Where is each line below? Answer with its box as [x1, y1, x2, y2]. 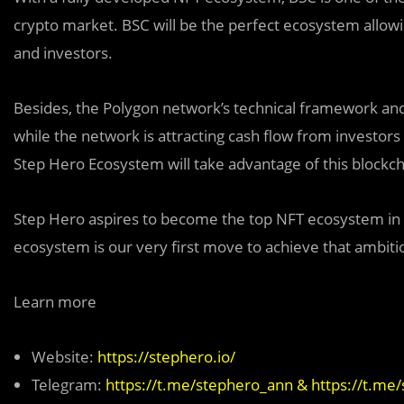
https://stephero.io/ [97, 346, 235, 368]
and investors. [14, 42, 113, 64]
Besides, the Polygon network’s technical [14, 97, 299, 119]
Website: [32, 346, 97, 368]
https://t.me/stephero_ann [106, 374, 293, 396]
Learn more [14, 291, 96, 313]
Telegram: [32, 374, 106, 396]
